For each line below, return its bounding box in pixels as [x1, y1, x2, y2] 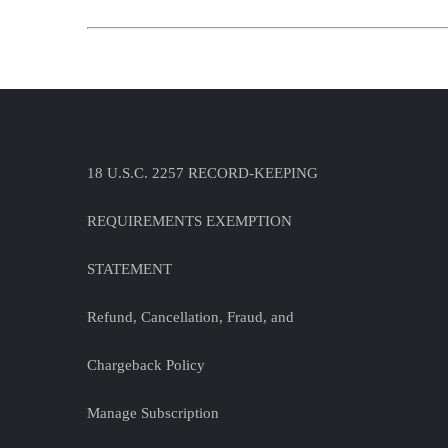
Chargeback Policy [87, 356, 205, 373]
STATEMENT [87, 260, 172, 277]
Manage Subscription [87, 404, 219, 421]
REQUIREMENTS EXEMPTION [87, 212, 292, 229]
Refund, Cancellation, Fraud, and [87, 308, 294, 325]
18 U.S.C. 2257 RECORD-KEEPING [87, 164, 318, 181]
